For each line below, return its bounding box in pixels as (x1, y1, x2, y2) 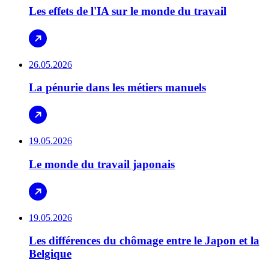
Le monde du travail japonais (29, 157, 175, 171)
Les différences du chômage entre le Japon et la (29, 234, 259, 247)
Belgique (29, 247, 71, 261)
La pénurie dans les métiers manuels (29, 81, 206, 94)
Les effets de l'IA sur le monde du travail (29, 4, 226, 17)
